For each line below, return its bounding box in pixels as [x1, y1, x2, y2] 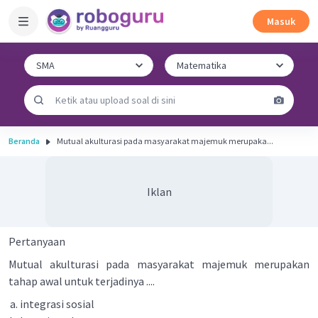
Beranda [9, 136, 40, 146]
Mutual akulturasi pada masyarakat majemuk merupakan [9, 257, 309, 271]
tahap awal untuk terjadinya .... [9, 274, 155, 288]
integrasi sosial [20, 297, 94, 311]
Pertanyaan [9, 234, 65, 248]
